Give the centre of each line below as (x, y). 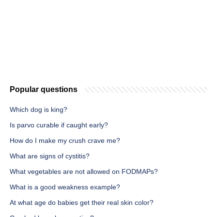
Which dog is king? (39, 110)
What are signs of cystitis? (50, 156)
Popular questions (44, 90)
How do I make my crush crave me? (65, 141)
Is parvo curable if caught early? (59, 125)
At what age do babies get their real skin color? (82, 203)
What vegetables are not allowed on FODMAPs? (84, 172)
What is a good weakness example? (65, 187)
